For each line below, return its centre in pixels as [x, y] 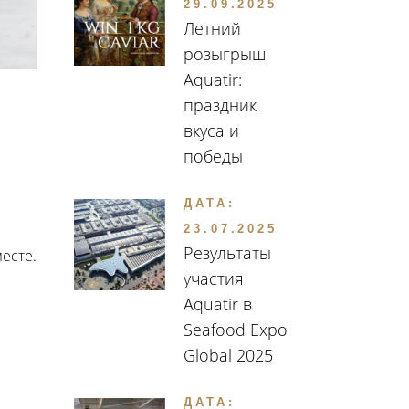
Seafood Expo [236, 330]
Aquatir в [218, 304]
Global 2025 [228, 356]
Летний [212, 29]
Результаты [227, 253]
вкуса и [211, 131]
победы [213, 157]
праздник [220, 105]
